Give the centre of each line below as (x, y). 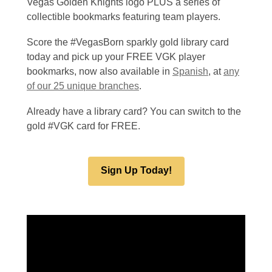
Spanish (190, 72)
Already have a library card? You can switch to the (134, 112)
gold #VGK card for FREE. (83, 126)
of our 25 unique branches (83, 86)
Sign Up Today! (136, 171)
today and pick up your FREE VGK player (116, 57)
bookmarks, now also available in (100, 72)
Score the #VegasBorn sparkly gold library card (128, 42)
